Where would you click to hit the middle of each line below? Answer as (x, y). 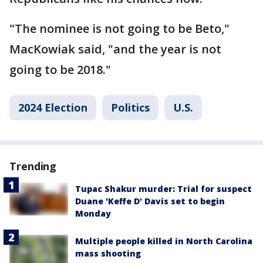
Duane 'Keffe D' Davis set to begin (150, 201)
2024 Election (53, 107)
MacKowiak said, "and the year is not (115, 49)
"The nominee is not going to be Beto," (119, 28)
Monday (93, 213)
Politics (130, 107)
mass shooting (108, 253)
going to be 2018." (60, 69)
